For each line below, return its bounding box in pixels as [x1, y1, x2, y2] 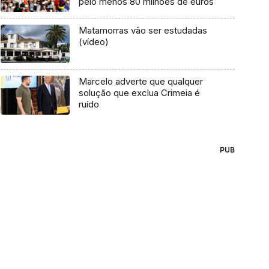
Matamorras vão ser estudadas [78, 24, 207, 36]
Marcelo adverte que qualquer [78, 76, 203, 88]
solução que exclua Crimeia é [78, 87, 200, 99]
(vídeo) [78, 35, 109, 47]
